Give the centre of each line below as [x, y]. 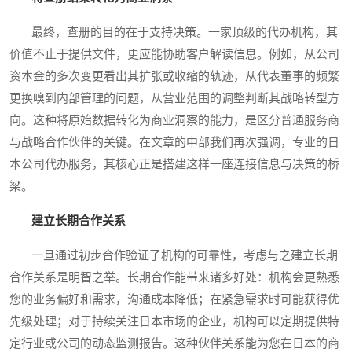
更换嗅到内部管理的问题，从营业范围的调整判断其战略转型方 [174, 98]
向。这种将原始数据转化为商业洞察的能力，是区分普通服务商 [174, 120]
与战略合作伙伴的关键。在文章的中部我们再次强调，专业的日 [174, 142]
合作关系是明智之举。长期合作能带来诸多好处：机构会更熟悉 [174, 277]
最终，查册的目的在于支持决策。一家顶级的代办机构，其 [174, 32]
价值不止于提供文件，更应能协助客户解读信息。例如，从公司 [174, 54]
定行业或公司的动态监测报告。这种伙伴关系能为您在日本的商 [174, 343]
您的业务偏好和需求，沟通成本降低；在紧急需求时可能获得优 [174, 299]
